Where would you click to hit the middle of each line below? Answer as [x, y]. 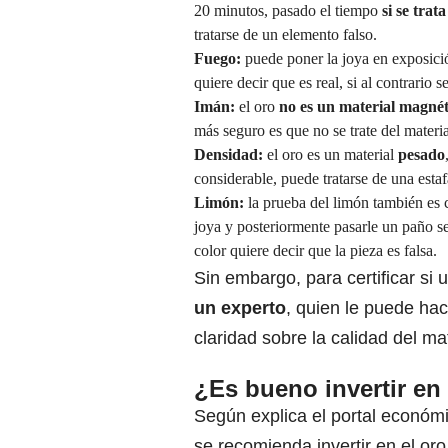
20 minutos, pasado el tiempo [286, 11]
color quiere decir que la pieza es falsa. [315, 251]
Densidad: [228, 155]
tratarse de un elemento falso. [285, 35]
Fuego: [219, 59]
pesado [421, 155]
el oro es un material [330, 155]
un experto [240, 308]
